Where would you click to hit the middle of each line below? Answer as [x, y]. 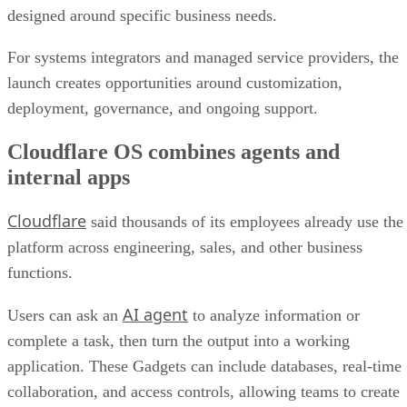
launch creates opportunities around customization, [175, 82]
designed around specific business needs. [144, 15]
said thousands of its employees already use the [245, 221]
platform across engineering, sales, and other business [185, 247]
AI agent [155, 314]
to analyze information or [274, 315]
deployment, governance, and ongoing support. [163, 108]
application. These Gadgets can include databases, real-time [204, 366]
